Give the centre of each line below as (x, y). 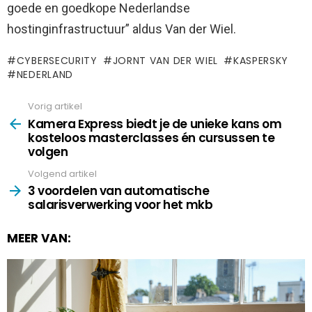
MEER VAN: (39, 239)
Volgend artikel (62, 173)
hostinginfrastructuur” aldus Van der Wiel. (122, 29)
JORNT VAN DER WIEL (165, 61)
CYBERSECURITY (57, 61)
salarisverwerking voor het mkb (120, 205)
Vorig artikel (55, 107)
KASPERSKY (261, 61)
